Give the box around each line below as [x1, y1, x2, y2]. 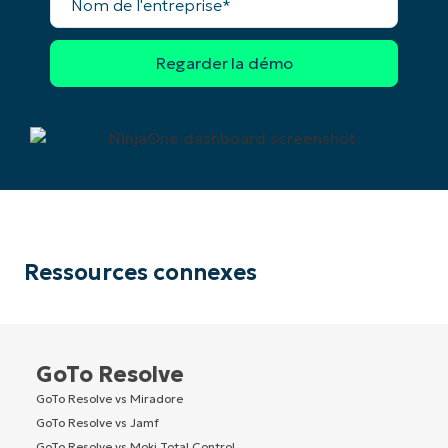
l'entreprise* [49, 10, 146, 31]
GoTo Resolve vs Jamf [36, 414, 159, 430]
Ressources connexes [24, 258, 257, 286]
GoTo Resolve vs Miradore [36, 390, 183, 406]
